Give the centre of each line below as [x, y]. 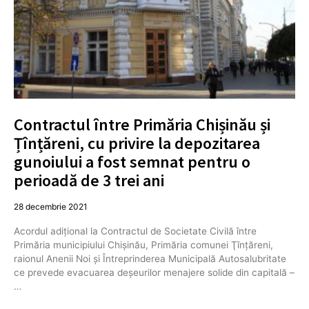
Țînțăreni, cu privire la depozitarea [137, 143]
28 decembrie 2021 [51, 206]
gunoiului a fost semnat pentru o [132, 161]
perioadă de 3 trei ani [89, 180]
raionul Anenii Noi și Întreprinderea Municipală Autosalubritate [150, 258]
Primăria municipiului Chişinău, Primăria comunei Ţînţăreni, [143, 245]
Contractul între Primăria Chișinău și [142, 124]
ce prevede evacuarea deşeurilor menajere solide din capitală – [154, 272]
